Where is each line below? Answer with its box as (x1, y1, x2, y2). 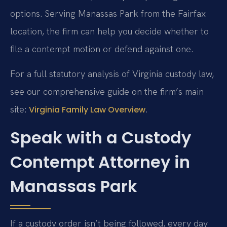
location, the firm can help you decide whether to (10, 25, 209, 37)
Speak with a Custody (10, 126, 191, 149)
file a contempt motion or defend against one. (10, 43, 193, 55)
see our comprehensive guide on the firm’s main (10, 86, 204, 98)
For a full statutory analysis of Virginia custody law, (10, 68, 214, 80)
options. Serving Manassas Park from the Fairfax (10, 7, 206, 19)
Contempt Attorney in (10, 150, 190, 173)
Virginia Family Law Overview (29, 104, 145, 116)
